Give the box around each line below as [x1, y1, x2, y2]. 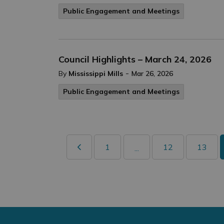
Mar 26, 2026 [131, 69, 173, 78]
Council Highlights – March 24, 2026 [58, 53, 211, 65]
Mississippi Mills [68, 69, 123, 78]
